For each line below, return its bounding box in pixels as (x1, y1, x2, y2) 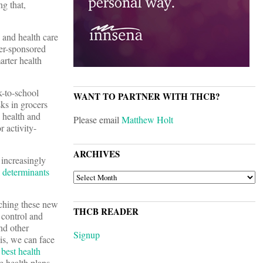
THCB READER (73, 205, 139, 218)
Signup (73, 228, 100, 241)
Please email (73, 113, 122, 126)
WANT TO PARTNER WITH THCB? (73, 90, 220, 103)
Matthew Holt (122, 113, 173, 126)
